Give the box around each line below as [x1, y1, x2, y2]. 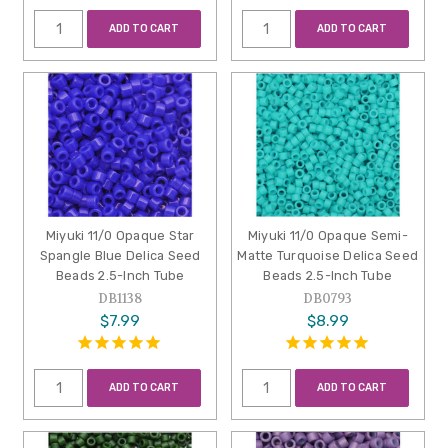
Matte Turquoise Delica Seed [237, 248, 419, 264]
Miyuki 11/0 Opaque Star [45, 228, 195, 244]
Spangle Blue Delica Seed [39, 248, 201, 264]
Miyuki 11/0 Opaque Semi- [247, 228, 408, 244]
